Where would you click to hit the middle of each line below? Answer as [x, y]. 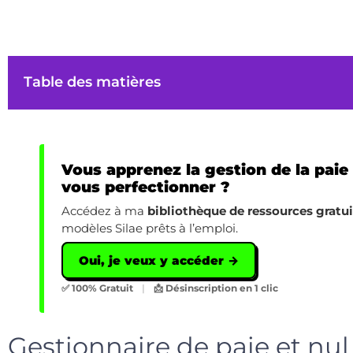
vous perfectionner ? [146, 188]
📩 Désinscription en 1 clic [215, 288]
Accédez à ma [104, 211]
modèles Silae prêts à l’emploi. [150, 229]
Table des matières [92, 82]
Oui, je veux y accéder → [159, 261]
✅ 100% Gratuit [98, 288]
